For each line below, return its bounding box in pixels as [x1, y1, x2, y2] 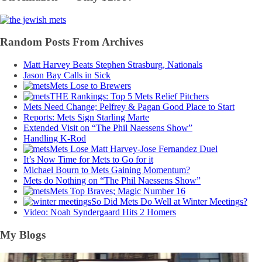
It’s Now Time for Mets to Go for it [23, 154, 153, 165]
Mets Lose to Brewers [50, 81, 131, 91]
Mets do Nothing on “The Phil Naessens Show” [23, 175, 201, 186]
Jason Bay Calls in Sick [23, 70, 111, 81]
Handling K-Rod [23, 133, 86, 144]
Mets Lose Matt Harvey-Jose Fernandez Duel [50, 144, 218, 154]
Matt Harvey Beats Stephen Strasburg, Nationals [23, 60, 202, 70]
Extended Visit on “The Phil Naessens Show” [23, 123, 192, 133]
